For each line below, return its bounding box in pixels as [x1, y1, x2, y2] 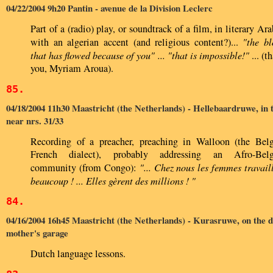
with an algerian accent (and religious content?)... [30, 35, 243, 49]
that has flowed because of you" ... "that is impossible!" [30, 48, 252, 62]
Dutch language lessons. [30, 246, 126, 260]
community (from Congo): [30, 160, 140, 174]
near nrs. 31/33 [6, 113, 63, 127]
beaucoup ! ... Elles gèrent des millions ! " [30, 174, 196, 187]
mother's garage [6, 225, 68, 239]
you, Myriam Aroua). [30, 61, 113, 75]
